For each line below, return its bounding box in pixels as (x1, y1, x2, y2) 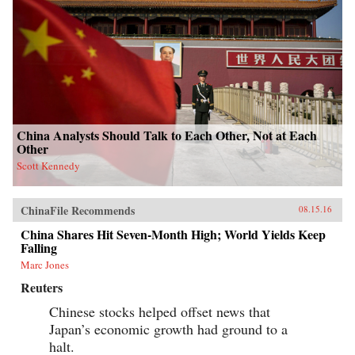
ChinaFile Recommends (21, 202, 135, 219)
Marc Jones (21, 258, 69, 273)
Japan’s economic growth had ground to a (49, 319, 288, 339)
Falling (21, 239, 57, 258)
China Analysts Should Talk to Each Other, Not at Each (17, 126, 317, 145)
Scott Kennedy (17, 158, 80, 174)
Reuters (21, 278, 63, 297)
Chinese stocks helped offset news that (49, 302, 270, 322)
